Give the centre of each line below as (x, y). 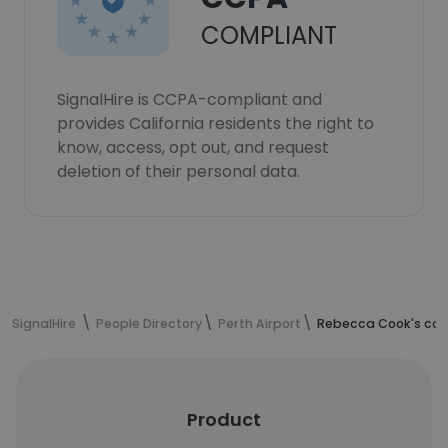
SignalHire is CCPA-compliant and (189, 99)
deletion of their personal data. (178, 171)
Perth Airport (259, 323)
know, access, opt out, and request (193, 147)
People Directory (149, 323)
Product (224, 419)
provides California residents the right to (215, 123)
